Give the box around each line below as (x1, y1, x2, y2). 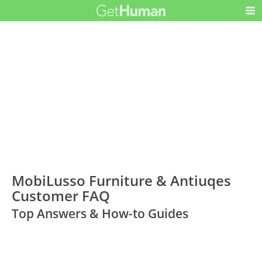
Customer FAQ (12, 185, 111, 205)
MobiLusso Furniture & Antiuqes (12, 170, 232, 190)
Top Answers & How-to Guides (12, 205, 189, 222)
